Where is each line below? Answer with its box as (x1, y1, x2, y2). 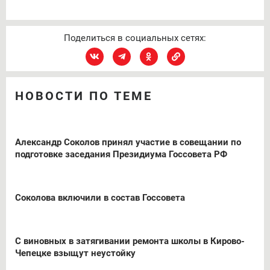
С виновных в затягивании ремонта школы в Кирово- (15, 235, 245, 246)
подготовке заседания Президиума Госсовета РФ (15, 148, 227, 160)
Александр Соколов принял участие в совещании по (15, 136, 241, 148)
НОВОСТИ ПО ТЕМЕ (15, 88, 152, 103)
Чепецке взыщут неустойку (15, 247, 136, 259)
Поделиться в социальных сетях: (64, 32, 206, 43)
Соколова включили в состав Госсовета (15, 192, 185, 203)
